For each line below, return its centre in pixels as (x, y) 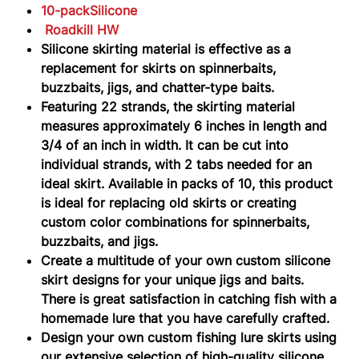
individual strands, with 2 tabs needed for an (177, 164)
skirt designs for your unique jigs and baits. (173, 279)
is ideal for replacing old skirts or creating (169, 202)
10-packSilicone (91, 10)
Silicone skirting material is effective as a (166, 48)
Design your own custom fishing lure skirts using (189, 337)
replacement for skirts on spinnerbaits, (159, 68)
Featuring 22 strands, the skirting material (168, 106)
